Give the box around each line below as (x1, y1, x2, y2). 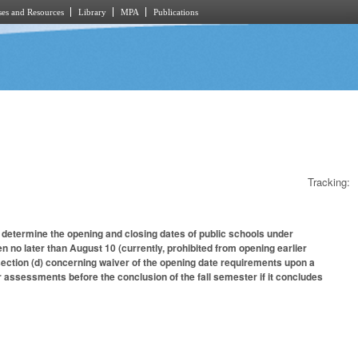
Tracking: (308, 173, 350, 189)
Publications (153, 7, 198, 17)
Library (78, 7, 106, 17)
